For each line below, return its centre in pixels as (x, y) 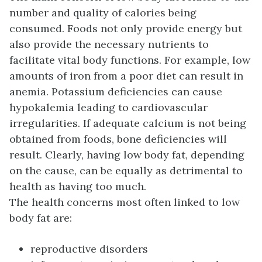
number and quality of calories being (103, 13)
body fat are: (41, 218)
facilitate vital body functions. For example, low (130, 60)
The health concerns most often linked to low (125, 202)
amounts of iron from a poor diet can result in (126, 76)
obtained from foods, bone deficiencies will (118, 139)
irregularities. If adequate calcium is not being (128, 123)
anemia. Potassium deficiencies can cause (116, 92)
